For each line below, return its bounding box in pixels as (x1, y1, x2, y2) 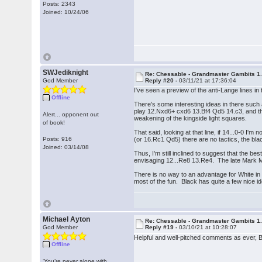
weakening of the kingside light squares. (134, 115, 251, 122)
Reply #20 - (145, 77, 180, 84)
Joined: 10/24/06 (43, 9, 89, 15)
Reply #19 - (145, 224, 180, 230)
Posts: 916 (43, 136, 73, 142)
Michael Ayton (43, 215, 91, 223)
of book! (43, 119, 65, 126)
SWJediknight (43, 68, 89, 77)
